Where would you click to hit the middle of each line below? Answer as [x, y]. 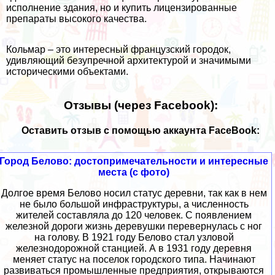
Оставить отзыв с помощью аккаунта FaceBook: [141, 130]
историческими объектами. [67, 71]
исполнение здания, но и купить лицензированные [122, 7]
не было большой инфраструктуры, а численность [134, 204]
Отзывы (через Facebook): [141, 105]
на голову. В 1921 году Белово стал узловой [134, 238]
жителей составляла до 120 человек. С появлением [134, 215]
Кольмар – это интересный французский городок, [118, 49]
